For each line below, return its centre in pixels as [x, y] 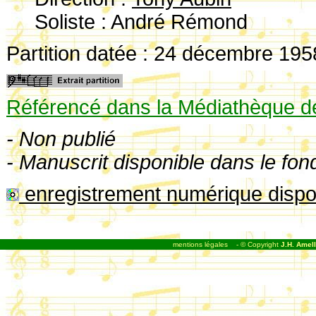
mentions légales [200, 244]
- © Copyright [258, 244]
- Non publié [61, 139]
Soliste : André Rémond [141, 22]
